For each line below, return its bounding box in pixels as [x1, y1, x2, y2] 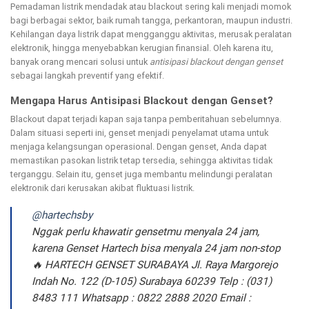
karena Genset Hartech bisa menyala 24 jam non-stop [31, 242, 281, 255]
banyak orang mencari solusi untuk [10, 57, 150, 68]
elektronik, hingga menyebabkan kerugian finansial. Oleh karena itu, [10, 43, 273, 54]
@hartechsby [31, 209, 92, 221]
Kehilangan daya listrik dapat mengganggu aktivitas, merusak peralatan [10, 29, 292, 40]
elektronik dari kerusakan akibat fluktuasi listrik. [10, 183, 195, 194]
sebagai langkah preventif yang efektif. [10, 70, 164, 81]
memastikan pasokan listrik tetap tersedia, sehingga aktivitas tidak [10, 155, 272, 166]
